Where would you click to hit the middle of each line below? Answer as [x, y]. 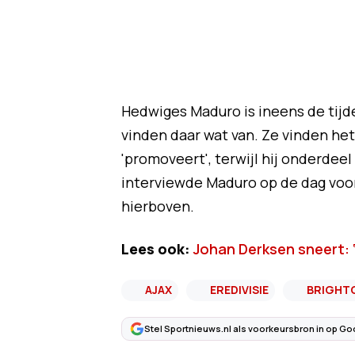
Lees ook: [155, 248]
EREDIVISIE [239, 289]
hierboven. [157, 206]
